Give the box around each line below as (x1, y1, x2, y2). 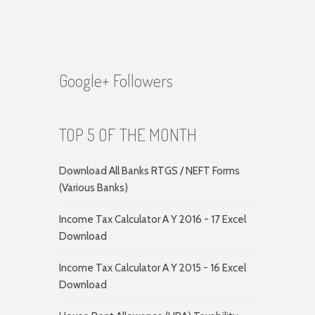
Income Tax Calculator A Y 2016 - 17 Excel (59, 213, 246, 226)
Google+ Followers (59, 70, 173, 91)
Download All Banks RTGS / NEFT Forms (59, 165, 240, 177)
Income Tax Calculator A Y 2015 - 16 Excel (59, 262, 246, 274)
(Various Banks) (59, 181, 128, 194)
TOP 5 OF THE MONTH (59, 124, 197, 146)
